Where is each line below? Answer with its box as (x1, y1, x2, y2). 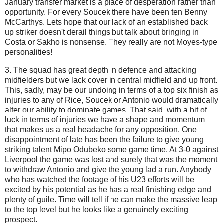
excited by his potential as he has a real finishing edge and (5, 185, 211, 194)
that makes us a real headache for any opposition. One (5, 125, 197, 134)
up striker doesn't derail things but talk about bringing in (5, 28, 199, 37)
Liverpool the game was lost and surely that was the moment (5, 155, 217, 164)
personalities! (5, 48, 52, 57)
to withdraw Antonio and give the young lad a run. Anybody (5, 165, 211, 174)
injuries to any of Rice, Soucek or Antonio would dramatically (5, 95, 218, 104)
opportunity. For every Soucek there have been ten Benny (5, 8, 207, 17)
